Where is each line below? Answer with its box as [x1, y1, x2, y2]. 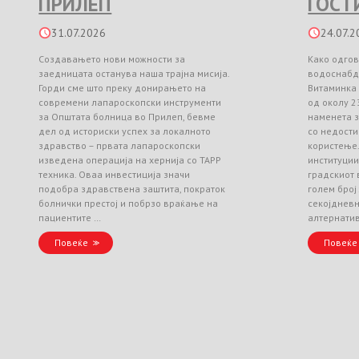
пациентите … [38, 211, 102, 224]
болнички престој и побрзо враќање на [38, 196, 219, 209]
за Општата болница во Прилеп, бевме [38, 110, 216, 123]
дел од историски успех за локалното [38, 124, 212, 137]
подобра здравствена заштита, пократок [38, 182, 226, 195]
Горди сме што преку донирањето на [38, 81, 207, 94]
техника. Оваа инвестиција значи [38, 167, 191, 180]
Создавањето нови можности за [38, 52, 186, 65]
